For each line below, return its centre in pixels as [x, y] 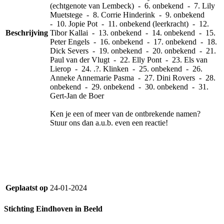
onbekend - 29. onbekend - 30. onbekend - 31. [129, 86]
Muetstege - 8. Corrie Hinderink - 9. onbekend [128, 14]
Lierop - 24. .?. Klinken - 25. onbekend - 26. [126, 68]
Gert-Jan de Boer [77, 95]
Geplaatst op [27, 187]
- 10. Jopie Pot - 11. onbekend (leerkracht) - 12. [129, 23]
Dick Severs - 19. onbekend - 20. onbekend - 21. [133, 50]
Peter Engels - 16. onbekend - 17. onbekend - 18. [133, 41]
